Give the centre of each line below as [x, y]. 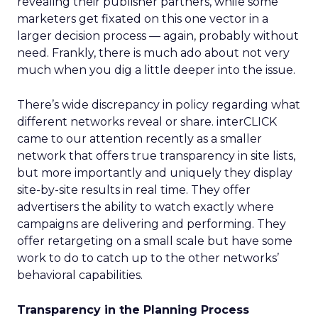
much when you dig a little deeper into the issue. [156, 70]
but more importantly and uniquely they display [155, 173]
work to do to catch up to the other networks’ [148, 258]
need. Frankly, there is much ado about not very [153, 53]
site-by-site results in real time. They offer [134, 190]
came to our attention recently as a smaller [139, 139]
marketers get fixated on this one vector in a [143, 19]
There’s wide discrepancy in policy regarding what [159, 105]
